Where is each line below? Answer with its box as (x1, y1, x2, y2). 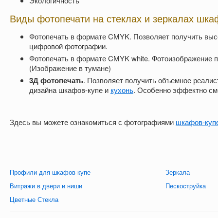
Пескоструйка (165, 181, 206, 190)
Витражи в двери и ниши (10, 181, 82, 190)
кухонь (110, 84, 133, 95)
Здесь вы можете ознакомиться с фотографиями (10, 116, 176, 127)
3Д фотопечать (29, 74, 83, 86)
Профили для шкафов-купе (10, 167, 91, 177)
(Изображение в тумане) (29, 62, 111, 73)
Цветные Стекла (10, 194, 58, 204)
